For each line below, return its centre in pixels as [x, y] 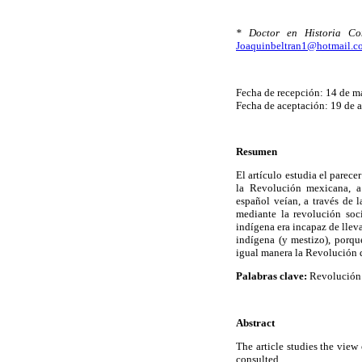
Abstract [255, 322]
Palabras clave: [271, 276]
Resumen [257, 151]
